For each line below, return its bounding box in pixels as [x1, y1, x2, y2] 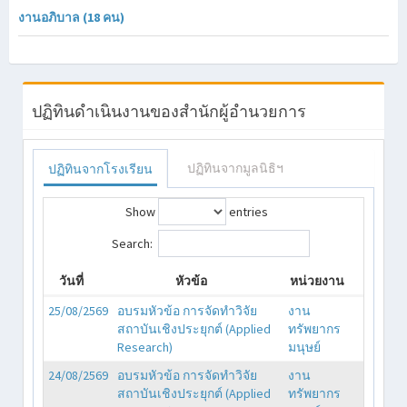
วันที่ [59, 272, 84, 289]
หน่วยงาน [289, 272, 344, 289]
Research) [117, 338, 173, 355]
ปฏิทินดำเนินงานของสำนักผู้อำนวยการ [32, 100, 306, 122]
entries [226, 203, 268, 220]
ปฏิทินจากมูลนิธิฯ [187, 159, 283, 176]
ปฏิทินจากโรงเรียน [48, 160, 153, 177]
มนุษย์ [288, 338, 321, 355]
